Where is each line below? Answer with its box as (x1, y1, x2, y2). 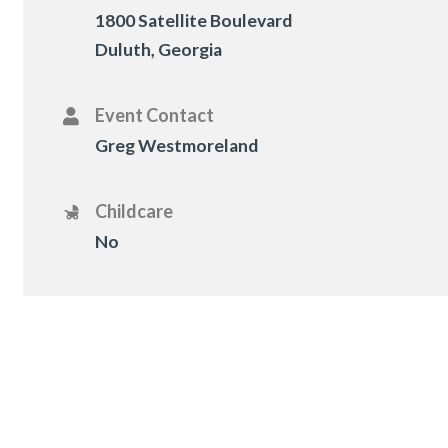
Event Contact (95, 104, 215, 127)
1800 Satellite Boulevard (95, 10, 293, 32)
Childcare (95, 200, 174, 223)
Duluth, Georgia (95, 39, 223, 61)
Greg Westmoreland (95, 135, 259, 157)
